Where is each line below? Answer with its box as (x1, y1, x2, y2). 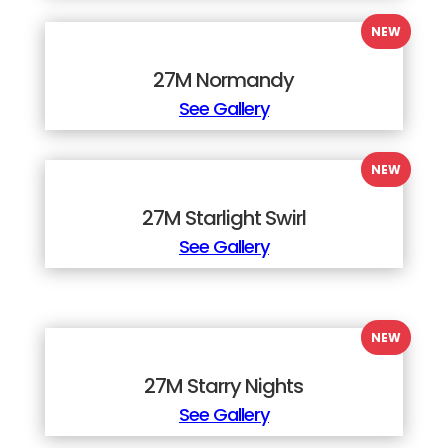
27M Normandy (153, 66, 295, 94)
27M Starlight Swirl (141, 204, 306, 232)
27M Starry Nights (144, 372, 304, 400)
